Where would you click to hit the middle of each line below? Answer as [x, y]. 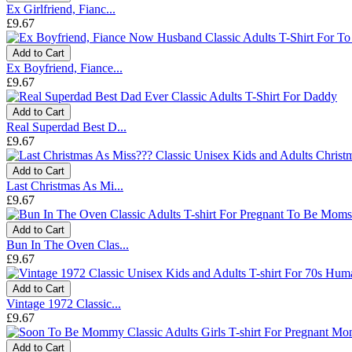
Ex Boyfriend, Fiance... [64, 68]
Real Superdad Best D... [66, 126]
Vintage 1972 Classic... [64, 303]
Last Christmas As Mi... [65, 185]
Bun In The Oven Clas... [68, 244]
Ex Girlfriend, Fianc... [61, 9]
